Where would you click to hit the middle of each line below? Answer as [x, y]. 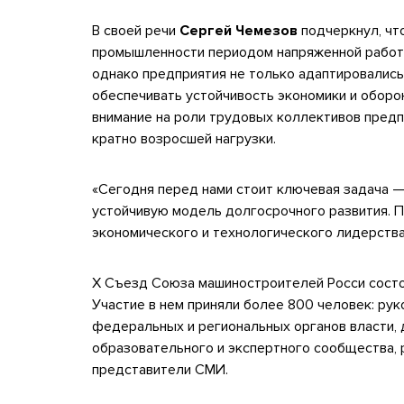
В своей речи [136, 31]
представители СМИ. [160, 370]
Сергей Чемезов [239, 31]
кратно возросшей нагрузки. [184, 139]
